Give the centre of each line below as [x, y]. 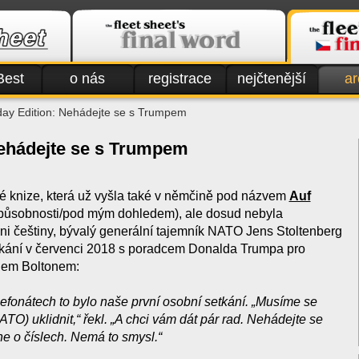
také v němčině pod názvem [208, 196]
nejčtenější [272, 79]
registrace [179, 79]
